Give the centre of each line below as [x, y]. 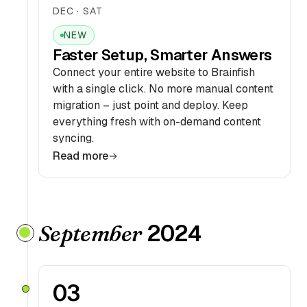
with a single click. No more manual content [163, 89]
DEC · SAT [78, 11]
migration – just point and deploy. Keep [150, 105]
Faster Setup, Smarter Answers [162, 55]
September [90, 233]
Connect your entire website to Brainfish [154, 72]
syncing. [73, 138]
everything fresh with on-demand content [157, 122]
